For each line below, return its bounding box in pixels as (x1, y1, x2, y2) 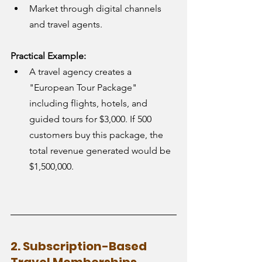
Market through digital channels (29, 2, 164, 14)
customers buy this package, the (29, 129, 166, 140)
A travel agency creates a (29, 65, 134, 77)
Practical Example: (11, 50, 86, 61)
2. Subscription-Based (11, 237, 149, 254)
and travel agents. (29, 18, 102, 30)
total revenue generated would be (29, 144, 173, 156)
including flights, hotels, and (29, 97, 150, 109)
